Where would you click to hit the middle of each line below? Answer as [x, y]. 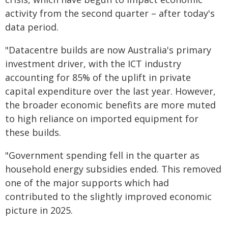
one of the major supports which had [87, 183]
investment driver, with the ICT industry [93, 64]
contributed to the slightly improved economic [108, 196]
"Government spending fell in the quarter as [102, 155]
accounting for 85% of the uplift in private [98, 77]
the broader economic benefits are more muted [110, 105]
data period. [32, 27]
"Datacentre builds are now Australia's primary [108, 50]
